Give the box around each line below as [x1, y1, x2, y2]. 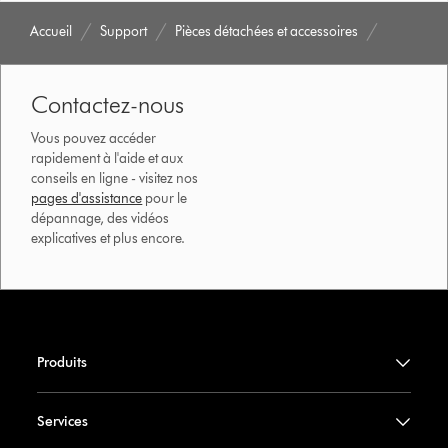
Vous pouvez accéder [31, 130, 157, 148]
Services [36, 413, 88, 431]
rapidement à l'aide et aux [31, 150, 184, 168]
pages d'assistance [31, 190, 143, 208]
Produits [36, 354, 87, 372]
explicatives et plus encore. [31, 230, 186, 248]
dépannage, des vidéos [31, 210, 170, 228]
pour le [142, 190, 188, 208]
